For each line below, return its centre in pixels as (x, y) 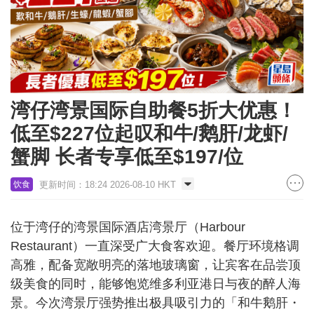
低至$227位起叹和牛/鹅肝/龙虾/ (149, 134)
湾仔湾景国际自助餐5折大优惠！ (153, 111)
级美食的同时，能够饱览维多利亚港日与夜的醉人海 (156, 284)
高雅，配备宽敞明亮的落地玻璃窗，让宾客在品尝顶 (156, 265)
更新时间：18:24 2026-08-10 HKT (108, 185)
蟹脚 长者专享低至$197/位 (127, 157)
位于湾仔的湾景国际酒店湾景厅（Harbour (128, 227)
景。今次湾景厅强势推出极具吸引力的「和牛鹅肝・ (156, 303)
